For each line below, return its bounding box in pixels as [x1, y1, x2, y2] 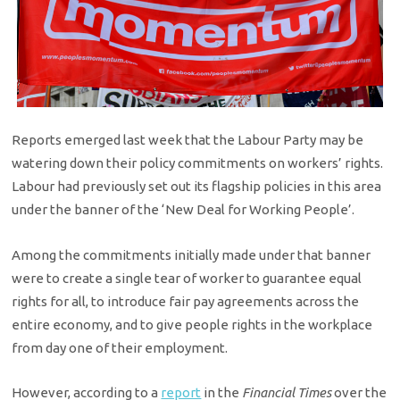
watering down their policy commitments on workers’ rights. [12, 155, 384, 171]
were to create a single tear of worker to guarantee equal [12, 270, 362, 286]
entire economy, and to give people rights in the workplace [12, 316, 373, 332]
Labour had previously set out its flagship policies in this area [12, 179, 382, 195]
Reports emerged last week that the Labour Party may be [12, 132, 364, 148]
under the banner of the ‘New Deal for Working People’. [12, 202, 355, 218]
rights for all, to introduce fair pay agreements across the [12, 293, 360, 309]
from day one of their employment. [12, 339, 229, 355]
